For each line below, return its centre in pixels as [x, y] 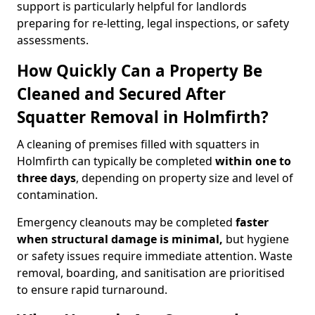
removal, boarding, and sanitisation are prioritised [151, 273]
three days [46, 178]
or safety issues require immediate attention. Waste [155, 256]
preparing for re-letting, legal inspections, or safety [153, 23]
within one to [253, 161]
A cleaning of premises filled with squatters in [138, 144]
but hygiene [256, 239]
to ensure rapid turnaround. [92, 290]
